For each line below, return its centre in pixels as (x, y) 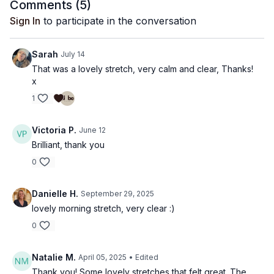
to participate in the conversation (118, 21)
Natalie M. (54, 257)
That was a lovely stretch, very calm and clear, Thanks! (143, 69)
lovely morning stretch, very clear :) (103, 208)
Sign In (25, 21)
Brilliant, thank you (68, 145)
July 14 (73, 54)
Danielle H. (55, 194)
